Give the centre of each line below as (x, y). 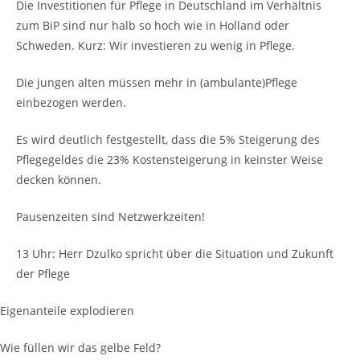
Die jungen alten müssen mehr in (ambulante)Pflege (157, 82)
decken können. (59, 179)
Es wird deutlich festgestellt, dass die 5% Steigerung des (168, 139)
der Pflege (43, 273)
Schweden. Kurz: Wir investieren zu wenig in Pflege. (155, 45)
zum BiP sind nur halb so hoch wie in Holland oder (153, 25)
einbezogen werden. (71, 102)
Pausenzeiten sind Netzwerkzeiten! (110, 216)
